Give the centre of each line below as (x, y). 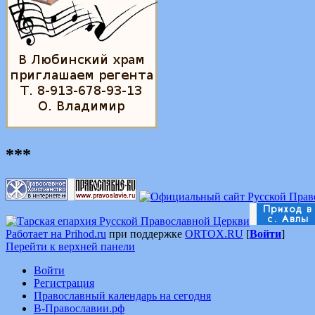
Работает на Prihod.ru (56, 233)
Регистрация (64, 283)
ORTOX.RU (214, 233)
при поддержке (146, 233)
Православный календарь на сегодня (122, 295)
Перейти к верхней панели (70, 246)
